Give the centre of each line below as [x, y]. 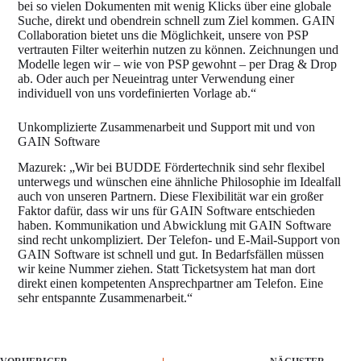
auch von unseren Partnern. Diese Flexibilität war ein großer [171, 197]
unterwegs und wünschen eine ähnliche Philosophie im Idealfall [180, 182]
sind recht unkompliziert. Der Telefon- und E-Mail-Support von [179, 240]
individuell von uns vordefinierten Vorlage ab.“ [137, 93]
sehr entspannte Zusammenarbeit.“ [106, 298]
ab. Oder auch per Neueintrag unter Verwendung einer [156, 78]
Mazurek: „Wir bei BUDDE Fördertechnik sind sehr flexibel [172, 168]
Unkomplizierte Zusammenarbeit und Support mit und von [167, 127]
